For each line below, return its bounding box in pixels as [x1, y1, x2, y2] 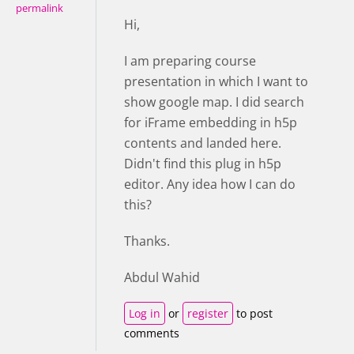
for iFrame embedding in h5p [124, 113, 297, 131]
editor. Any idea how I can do [124, 175, 296, 193]
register [187, 305, 228, 321]
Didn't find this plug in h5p [124, 154, 281, 172]
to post [233, 305, 273, 321]
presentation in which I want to [124, 72, 308, 90]
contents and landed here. [124, 134, 281, 152]
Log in [129, 305, 160, 321]
